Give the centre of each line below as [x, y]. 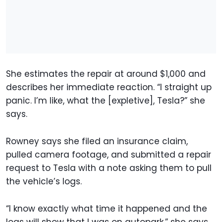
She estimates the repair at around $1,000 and [106, 74]
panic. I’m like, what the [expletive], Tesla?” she [106, 101]
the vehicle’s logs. [44, 182]
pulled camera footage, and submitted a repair [109, 155]
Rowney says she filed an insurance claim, [97, 141]
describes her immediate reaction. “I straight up [109, 87]
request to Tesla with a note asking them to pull [109, 168]
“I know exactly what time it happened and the [107, 209]
